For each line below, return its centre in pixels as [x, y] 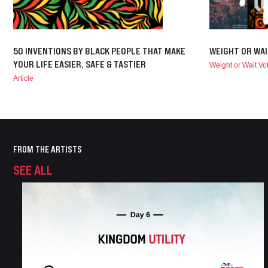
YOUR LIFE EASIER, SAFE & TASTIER [80, 64]
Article [23, 79]
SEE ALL [33, 170]
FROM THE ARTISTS [48, 150]
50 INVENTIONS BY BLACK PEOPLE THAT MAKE [99, 51]
